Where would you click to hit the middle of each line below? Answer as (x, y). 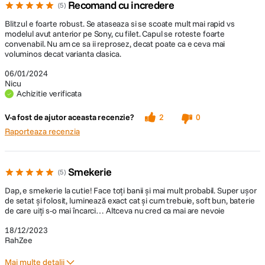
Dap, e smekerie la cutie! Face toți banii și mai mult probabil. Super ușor (131, 190)
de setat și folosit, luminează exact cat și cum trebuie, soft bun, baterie (130, 201)
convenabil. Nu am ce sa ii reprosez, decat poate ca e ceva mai (115, 44)
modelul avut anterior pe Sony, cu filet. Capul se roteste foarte (115, 34)
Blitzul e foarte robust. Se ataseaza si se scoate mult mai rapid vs (120, 24)
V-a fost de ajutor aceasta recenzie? (70, 117)
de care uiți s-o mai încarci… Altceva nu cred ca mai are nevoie (115, 211)
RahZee (19, 240)
